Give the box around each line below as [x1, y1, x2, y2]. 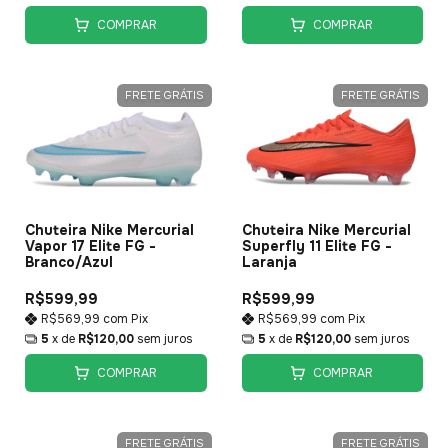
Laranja [241, 252, 297, 271]
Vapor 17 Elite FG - [25, 236, 156, 255]
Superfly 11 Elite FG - [241, 236, 392, 255]
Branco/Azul [25, 252, 113, 271]
